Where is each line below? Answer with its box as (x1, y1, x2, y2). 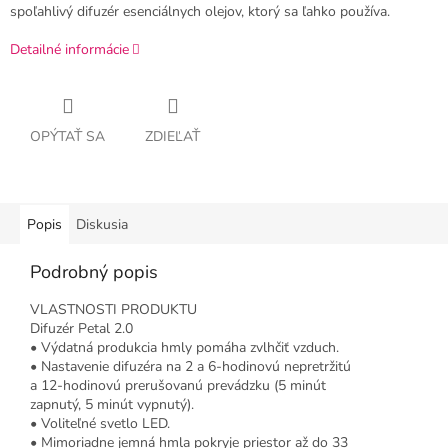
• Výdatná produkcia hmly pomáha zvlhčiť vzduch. (30, 338, 339, 358)
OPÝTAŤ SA (30, 127, 105, 147)
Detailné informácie (10, 40, 129, 60)
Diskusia (76, 215, 128, 235)
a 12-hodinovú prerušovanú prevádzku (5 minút (30, 376, 326, 396)
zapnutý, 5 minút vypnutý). (30, 395, 194, 415)
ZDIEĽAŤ (145, 127, 200, 147)
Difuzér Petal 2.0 (30, 319, 133, 339)
